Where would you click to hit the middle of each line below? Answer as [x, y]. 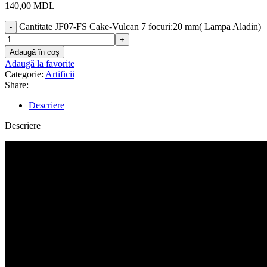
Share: [17, 85]
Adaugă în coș [35, 52]
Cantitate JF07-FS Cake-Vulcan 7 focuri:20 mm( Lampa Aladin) [140, 26]
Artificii [60, 74]
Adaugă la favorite [40, 63]
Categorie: [24, 74]
